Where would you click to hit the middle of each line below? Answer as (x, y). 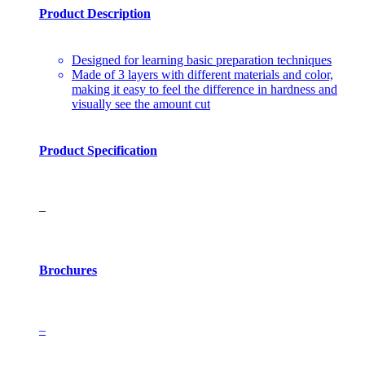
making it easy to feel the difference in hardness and (204, 89)
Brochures (68, 270)
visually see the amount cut (141, 103)
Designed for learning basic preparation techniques (202, 59)
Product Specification (98, 151)
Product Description (95, 13)
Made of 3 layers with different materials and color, (202, 74)
